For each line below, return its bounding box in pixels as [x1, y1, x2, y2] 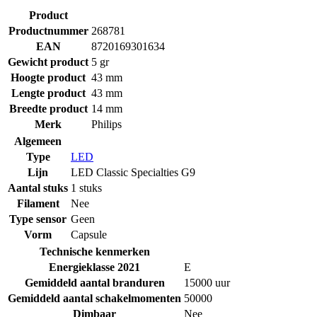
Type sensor [9, 212, 67, 225]
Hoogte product [11, 71, 86, 83]
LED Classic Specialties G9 [71, 166, 195, 178]
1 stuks [71, 181, 102, 194]
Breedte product [8, 102, 88, 115]
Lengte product [11, 86, 86, 99]
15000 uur [184, 276, 230, 289]
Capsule [71, 228, 107, 241]
